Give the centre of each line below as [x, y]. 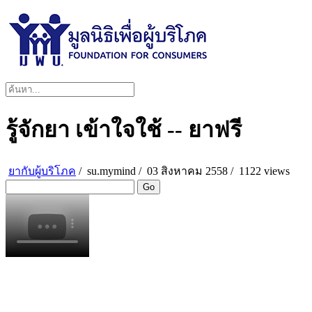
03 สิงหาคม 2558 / [190, 171]
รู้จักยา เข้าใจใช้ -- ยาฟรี [124, 130]
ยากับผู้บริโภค [42, 171]
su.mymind [110, 171]
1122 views [263, 171]
